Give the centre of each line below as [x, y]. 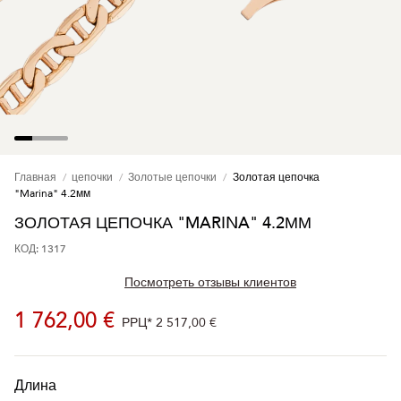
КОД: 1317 [40, 249]
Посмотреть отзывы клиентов [210, 283]
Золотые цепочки [173, 178]
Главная [35, 178]
